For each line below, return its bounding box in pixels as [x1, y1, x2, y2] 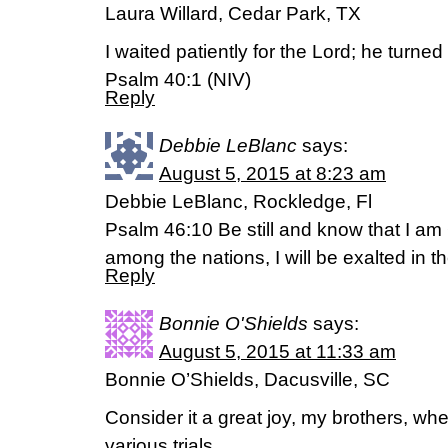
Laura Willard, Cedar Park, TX [105, 3, 361, 24]
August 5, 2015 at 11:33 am [159, 341, 396, 362]
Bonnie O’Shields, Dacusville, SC [105, 369, 390, 390]
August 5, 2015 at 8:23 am [159, 163, 386, 184]
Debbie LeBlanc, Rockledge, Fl [105, 191, 372, 212]
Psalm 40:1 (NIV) [105, 69, 251, 90]
